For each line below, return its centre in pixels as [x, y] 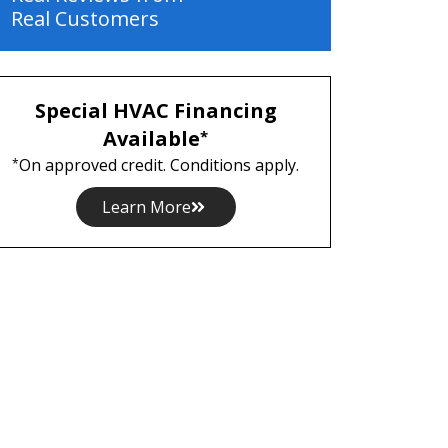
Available [152, 138]
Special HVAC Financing [155, 110]
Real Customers [85, 18]
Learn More [146, 207]
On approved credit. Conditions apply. [159, 165]
